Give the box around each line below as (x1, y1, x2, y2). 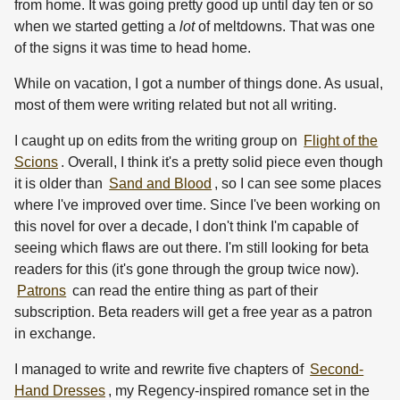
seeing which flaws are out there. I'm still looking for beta (14, 240, 369, 256)
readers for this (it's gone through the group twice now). (14, 262, 359, 278)
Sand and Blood (109, 176, 212, 192)
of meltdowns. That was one (195, 19, 375, 35)
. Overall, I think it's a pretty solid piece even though (61, 154, 384, 171)
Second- (310, 362, 364, 378)
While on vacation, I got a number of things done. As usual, (14, 76, 383, 92)
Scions (14, 154, 58, 171)
